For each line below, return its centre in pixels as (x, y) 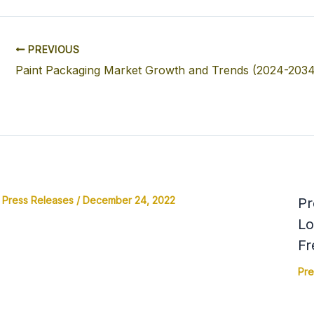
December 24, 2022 (129, 200)
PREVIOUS (52, 49)
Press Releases (37, 200)
